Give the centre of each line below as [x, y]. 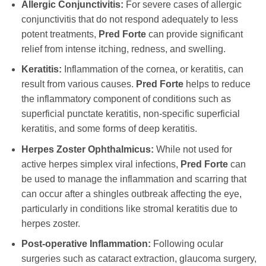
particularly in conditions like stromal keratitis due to [129, 208]
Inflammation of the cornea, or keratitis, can [152, 69]
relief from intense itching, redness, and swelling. [123, 49]
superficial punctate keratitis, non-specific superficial [130, 114]
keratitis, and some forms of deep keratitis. [109, 129]
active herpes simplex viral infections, [101, 164]
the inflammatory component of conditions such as [126, 99]
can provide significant [194, 34]
